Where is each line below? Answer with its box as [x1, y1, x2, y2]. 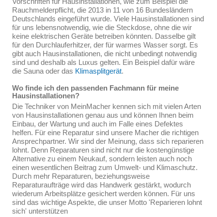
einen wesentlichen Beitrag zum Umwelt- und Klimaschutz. [12, 163, 198, 171]
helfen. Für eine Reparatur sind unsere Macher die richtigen [12, 128, 199, 137]
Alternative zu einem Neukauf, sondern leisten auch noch [12, 155, 192, 163]
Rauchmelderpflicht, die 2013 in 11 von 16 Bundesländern [12, 6, 193, 14]
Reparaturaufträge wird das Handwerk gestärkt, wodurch [12, 181, 191, 189]
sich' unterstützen [12, 207, 68, 215]
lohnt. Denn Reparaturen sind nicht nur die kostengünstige [12, 146, 194, 154]
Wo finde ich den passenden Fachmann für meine [12, 84, 179, 92]
